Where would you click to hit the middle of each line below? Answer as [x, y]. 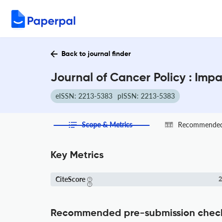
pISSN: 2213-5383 [146, 96]
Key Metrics [77, 156]
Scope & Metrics [107, 125]
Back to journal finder [96, 54]
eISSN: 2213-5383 [84, 96]
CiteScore [70, 179]
